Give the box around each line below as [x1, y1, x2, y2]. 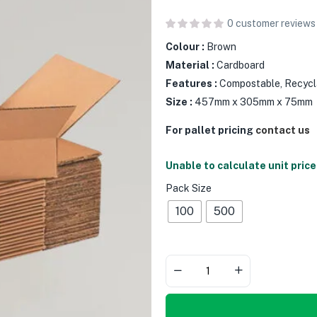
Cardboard [214, 59, 265, 71]
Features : [166, 77, 217, 89]
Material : [166, 59, 214, 71]
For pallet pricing [166, 124, 255, 136]
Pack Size [166, 182, 212, 194]
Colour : [166, 40, 204, 52]
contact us [255, 124, 310, 136]
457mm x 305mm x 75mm [195, 96, 313, 108]
